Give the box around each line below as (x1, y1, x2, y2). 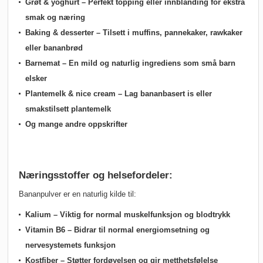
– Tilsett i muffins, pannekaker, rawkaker (94, 28, 242, 38)
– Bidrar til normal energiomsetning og (65, 225, 210, 235)
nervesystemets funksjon (25, 241, 116, 250)
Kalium (25, 210, 51, 220)
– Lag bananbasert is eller (116, 89, 212, 99)
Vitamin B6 (25, 225, 65, 235)
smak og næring (25, 13, 85, 22)
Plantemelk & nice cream (25, 89, 116, 99)
